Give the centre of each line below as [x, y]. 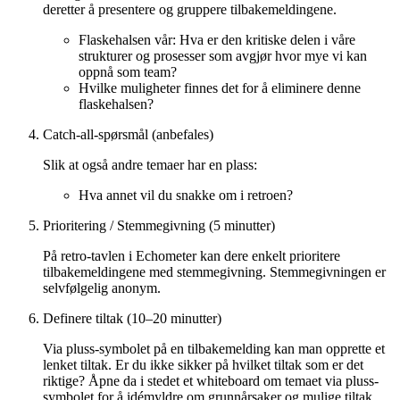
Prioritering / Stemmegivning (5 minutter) [159, 225]
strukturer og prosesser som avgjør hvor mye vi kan [223, 55]
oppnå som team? [128, 71]
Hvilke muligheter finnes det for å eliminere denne [220, 87]
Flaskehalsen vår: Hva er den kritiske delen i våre [217, 39]
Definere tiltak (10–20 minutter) [132, 318]
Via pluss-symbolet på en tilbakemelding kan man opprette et [214, 348]
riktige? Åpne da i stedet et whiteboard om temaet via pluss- [211, 380]
